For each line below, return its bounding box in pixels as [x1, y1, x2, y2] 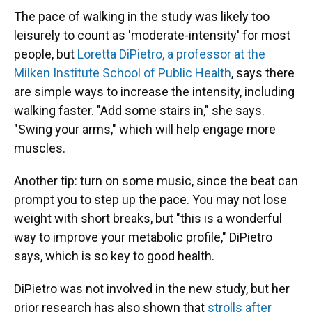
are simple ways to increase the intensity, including [14, 84, 295, 99]
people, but [14, 47, 77, 61]
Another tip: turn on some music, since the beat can [14, 173, 298, 188]
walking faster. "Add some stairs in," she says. [14, 103, 265, 118]
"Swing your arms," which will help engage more [14, 122, 276, 136]
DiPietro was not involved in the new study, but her [14, 281, 290, 296]
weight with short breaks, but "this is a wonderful [14, 211, 282, 226]
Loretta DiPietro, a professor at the [77, 47, 265, 61]
